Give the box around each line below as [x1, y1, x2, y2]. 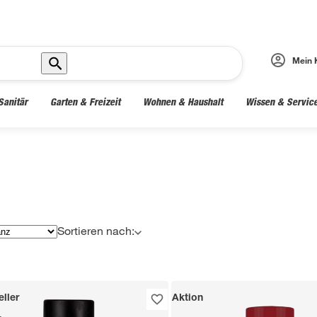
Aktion [171, 294, 203, 304]
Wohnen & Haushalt [143, 96, 223, 108]
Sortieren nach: [57, 224, 134, 237]
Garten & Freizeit [50, 96, 120, 108]
